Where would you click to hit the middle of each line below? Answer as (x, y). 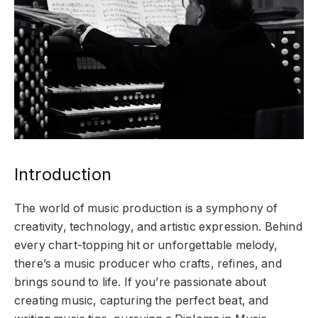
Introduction (63, 174)
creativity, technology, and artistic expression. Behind (158, 226)
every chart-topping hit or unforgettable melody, (146, 245)
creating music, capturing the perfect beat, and (142, 300)
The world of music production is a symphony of (146, 208)
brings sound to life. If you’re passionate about (141, 282)
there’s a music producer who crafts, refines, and (148, 263)
